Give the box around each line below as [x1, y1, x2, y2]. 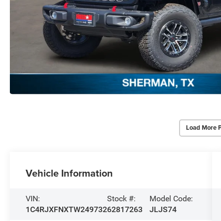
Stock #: [107, 193, 136, 203]
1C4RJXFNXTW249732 [26, 204, 108, 214]
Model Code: [149, 193, 193, 203]
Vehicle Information [26, 165, 113, 180]
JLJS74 [149, 204, 177, 214]
